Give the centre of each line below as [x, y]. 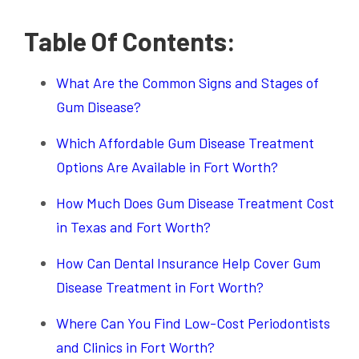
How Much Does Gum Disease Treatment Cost [195, 202]
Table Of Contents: [130, 40]
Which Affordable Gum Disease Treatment [185, 142]
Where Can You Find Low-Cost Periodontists [193, 323]
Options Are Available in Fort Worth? [167, 166]
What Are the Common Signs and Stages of [188, 82]
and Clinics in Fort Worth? [135, 347]
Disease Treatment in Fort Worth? [160, 286]
